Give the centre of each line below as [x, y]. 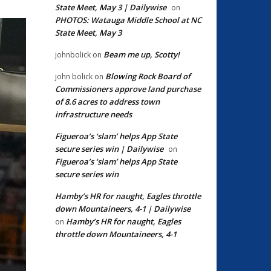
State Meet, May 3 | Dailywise [111, 7]
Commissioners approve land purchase [128, 89]
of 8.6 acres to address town [107, 102]
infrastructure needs [93, 114]
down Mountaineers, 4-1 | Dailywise [123, 209]
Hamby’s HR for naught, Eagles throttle [128, 196]
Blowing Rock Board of [148, 76]
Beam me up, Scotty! [142, 54]
